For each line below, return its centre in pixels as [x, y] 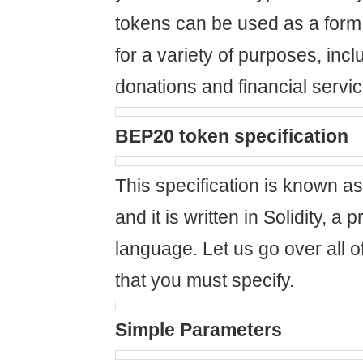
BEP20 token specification [232, 137]
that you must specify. [205, 281]
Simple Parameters [199, 330]
